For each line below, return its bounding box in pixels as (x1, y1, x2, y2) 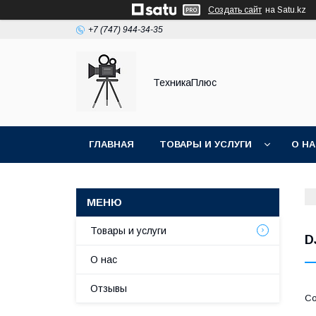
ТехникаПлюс (153, 77, 217, 88)
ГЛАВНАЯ (89, 139, 134, 150)
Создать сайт (208, 5, 262, 15)
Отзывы (90, 283, 127, 294)
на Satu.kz (265, 5, 306, 15)
